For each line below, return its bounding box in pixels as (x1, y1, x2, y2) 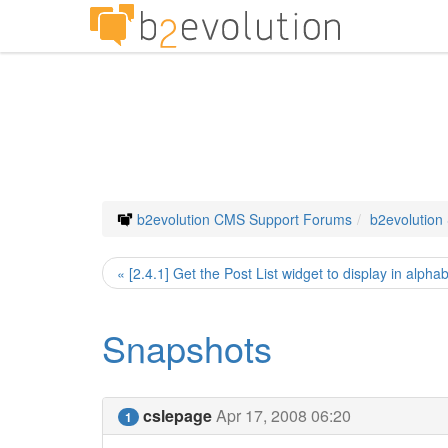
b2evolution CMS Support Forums (137, 209, 352, 229)
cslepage (143, 404, 212, 427)
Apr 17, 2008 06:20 (216, 404, 351, 427)
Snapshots (102, 322, 272, 373)
